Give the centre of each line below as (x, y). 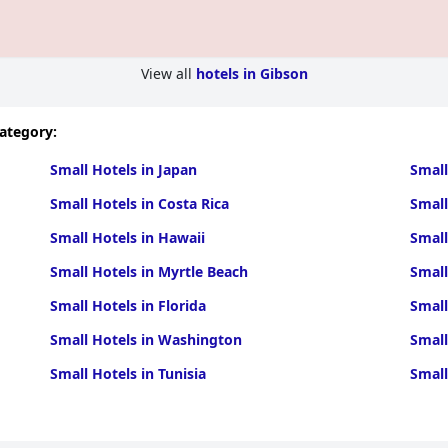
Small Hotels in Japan (123, 169)
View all (168, 73)
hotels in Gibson (251, 73)
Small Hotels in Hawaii (127, 237)
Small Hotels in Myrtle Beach (148, 271)
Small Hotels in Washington (145, 339)
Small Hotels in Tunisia (127, 373)
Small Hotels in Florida (127, 305)
